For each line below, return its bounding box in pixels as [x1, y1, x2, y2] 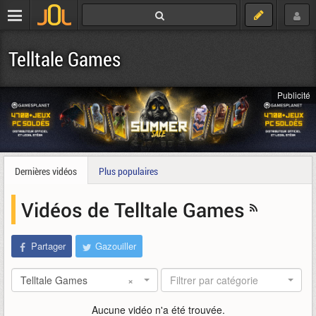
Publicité [277, 89, 310, 101]
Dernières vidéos [15, 164, 77, 178]
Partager [31, 239, 66, 253]
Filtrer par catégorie [170, 273, 259, 288]
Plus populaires [99, 164, 158, 178]
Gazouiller [95, 239, 136, 253]
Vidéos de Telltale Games [21, 197, 250, 223]
